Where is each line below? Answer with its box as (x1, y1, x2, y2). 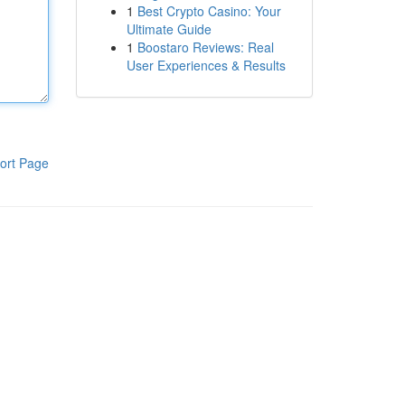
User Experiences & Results (126, 56, 286, 74)
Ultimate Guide (126, 20, 212, 38)
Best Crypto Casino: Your (137, 2, 281, 20)
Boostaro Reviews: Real (137, 38, 274, 56)
